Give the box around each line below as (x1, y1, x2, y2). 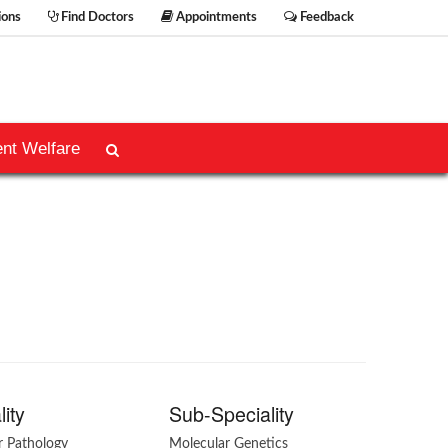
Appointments (173, 10, 257, 24)
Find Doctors (58, 10, 134, 24)
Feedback (297, 10, 354, 24)
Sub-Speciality (169, 399, 295, 428)
